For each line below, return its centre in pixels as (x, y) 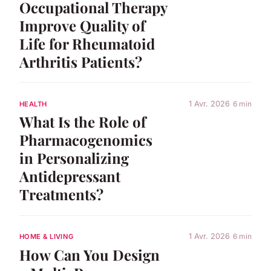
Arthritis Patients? (81, 62)
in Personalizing (74, 158)
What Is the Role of (83, 122)
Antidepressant (70, 176)
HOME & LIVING (47, 236)
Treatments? (61, 194)
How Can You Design (90, 254)
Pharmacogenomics (86, 140)
